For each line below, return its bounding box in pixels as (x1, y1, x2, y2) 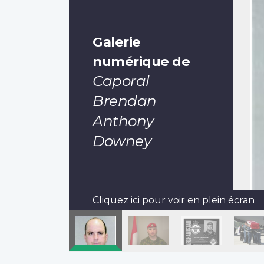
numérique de (93, 52, 190, 70)
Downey (93, 131, 151, 150)
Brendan (93, 91, 157, 110)
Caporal (93, 71, 150, 90)
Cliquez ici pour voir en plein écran (93, 194, 255, 206)
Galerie (93, 33, 141, 50)
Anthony (93, 111, 154, 130)
